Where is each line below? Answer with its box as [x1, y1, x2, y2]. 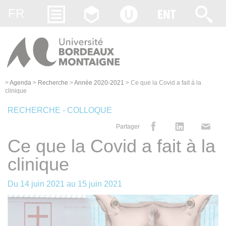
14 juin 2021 [20, 179, 65, 188]
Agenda [10, 79, 31, 86]
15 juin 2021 [78, 179, 122, 188]
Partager [116, 123, 140, 130]
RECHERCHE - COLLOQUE [8, 105, 112, 115]
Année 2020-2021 [74, 79, 124, 86]
